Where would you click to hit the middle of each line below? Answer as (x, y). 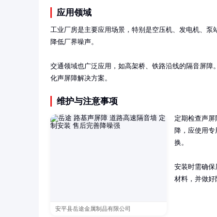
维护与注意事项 (87, 101)
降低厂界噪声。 (74, 42)
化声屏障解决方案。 (81, 78)
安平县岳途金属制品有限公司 (93, 209)
